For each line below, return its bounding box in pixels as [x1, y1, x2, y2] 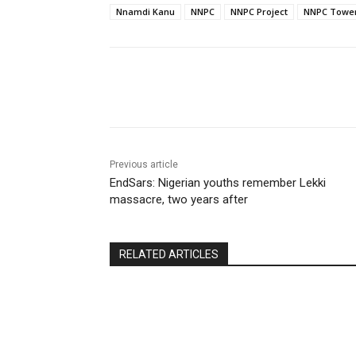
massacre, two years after [110, 192, 248, 207]
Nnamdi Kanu [116, 6, 175, 18]
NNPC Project [230, 6, 288, 18]
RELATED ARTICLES [119, 248, 219, 261]
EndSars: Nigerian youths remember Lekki [110, 176, 326, 191]
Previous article [110, 159, 178, 171]
